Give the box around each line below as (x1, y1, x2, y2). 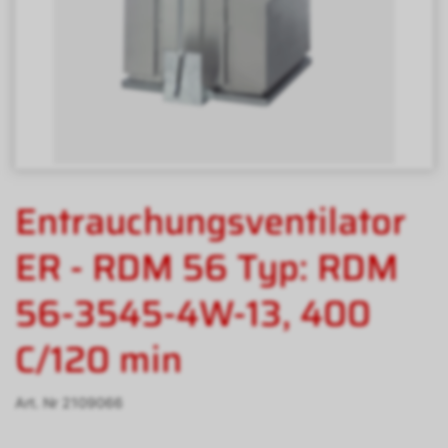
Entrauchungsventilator (15, 193, 406, 251)
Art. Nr (15, 394, 62, 412)
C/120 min (15, 331, 182, 389)
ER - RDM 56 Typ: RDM (15, 239, 398, 297)
